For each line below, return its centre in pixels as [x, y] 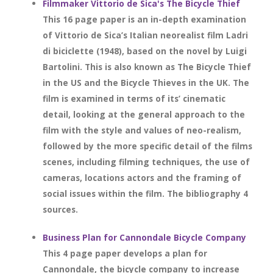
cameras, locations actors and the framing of [142, 178]
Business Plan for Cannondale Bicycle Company [144, 237]
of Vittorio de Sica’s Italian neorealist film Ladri [145, 35]
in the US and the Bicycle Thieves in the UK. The [146, 83]
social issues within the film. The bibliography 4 [145, 193]
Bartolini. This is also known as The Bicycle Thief [147, 67]
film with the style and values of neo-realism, [142, 130]
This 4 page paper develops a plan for [125, 253]
